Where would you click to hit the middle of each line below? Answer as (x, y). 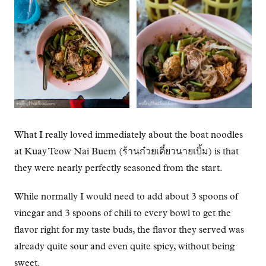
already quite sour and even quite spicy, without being (124, 247)
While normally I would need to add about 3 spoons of (126, 197)
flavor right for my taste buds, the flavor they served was (129, 230)
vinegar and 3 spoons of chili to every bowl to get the (123, 213)
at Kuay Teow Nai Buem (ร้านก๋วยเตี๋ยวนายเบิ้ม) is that (126, 152)
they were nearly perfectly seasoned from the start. (118, 168)
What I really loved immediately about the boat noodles (129, 135)
